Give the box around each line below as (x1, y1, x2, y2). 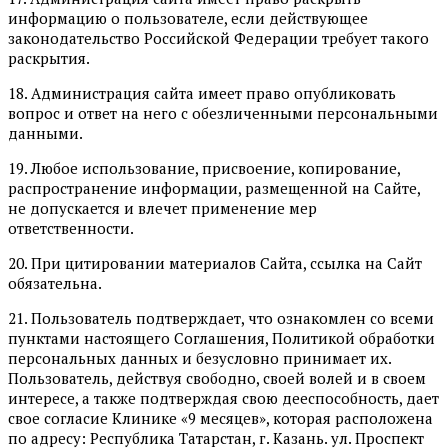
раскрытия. (8, 47, 90, 68)
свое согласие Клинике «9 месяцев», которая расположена (8, 407, 433, 428)
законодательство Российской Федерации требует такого (8, 27, 429, 48)
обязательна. (8, 272, 102, 293)
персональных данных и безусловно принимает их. (8, 347, 391, 368)
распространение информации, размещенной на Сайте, (8, 177, 420, 198)
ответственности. (8, 217, 134, 238)
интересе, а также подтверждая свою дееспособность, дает (8, 387, 439, 408)
